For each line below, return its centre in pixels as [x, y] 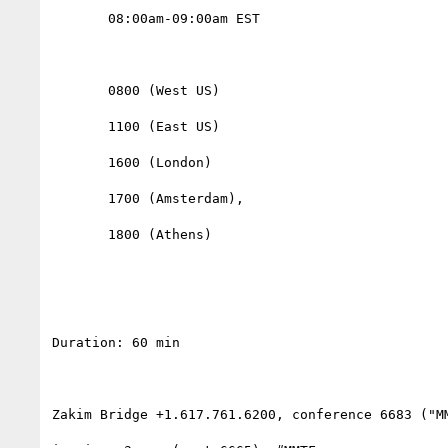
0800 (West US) [80, 90]
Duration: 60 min [116, 342]
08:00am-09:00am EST [80, 18]
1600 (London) [80, 162]
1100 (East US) [80, 126]
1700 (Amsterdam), [80, 198]
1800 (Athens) [80, 234]
